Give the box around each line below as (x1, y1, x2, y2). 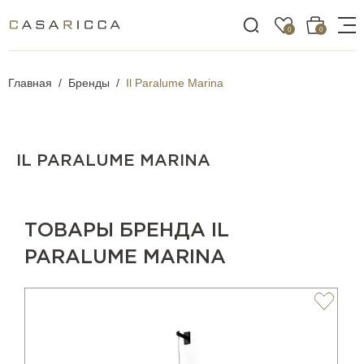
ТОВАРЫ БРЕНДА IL (24, 222, 229, 240)
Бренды (68, 76, 110, 89)
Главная (8, 76, 52, 89)
